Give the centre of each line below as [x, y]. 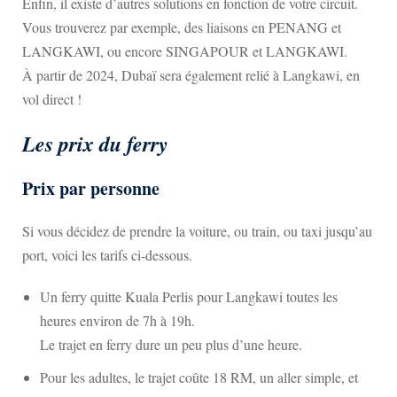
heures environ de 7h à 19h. [117, 320]
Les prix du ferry [95, 144]
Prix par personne [91, 188]
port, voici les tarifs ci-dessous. [107, 255]
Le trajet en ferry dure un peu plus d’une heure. [171, 344]
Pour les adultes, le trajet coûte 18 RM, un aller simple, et [199, 377]
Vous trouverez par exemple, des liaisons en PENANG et [182, 27]
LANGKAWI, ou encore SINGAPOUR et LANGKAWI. [185, 51]
